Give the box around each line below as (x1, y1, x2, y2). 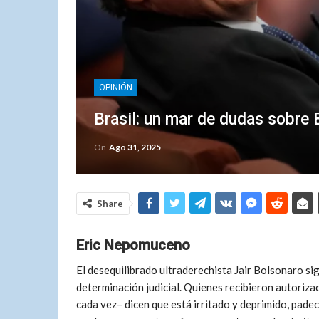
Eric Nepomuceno (76, 236, 190, 253)
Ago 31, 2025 (109, 142, 161, 152)
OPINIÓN (99, 83, 132, 93)
